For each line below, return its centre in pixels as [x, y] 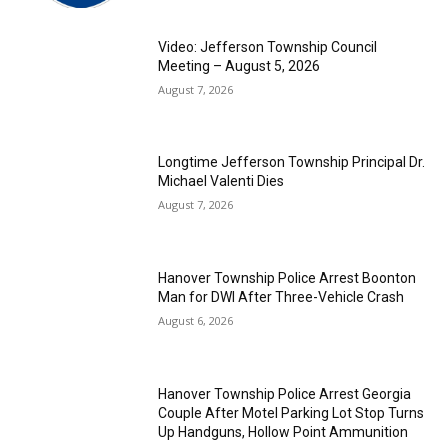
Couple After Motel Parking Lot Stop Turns [291, 412]
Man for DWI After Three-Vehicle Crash [281, 296]
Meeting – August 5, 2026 [239, 65]
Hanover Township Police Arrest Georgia [285, 393]
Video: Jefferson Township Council [268, 46]
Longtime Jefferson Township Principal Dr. [292, 162]
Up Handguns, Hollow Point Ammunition [283, 431]
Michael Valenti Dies [221, 181]
